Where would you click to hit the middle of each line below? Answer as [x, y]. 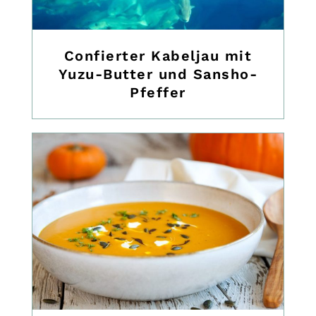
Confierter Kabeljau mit [158, 55]
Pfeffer [158, 92]
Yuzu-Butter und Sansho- [158, 74]
